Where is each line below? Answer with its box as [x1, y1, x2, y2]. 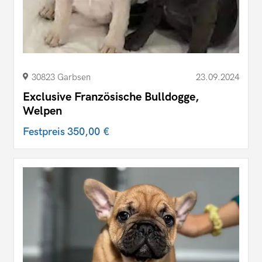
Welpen [23, 104, 62, 118]
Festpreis [23, 125, 67, 138]
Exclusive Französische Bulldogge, [23, 89, 199, 104]
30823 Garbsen [32, 71, 91, 82]
